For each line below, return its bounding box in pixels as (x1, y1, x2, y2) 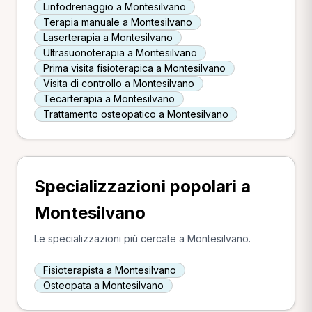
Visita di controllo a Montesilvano (43, 77, 194, 89)
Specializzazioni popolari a (34, 176, 251, 196)
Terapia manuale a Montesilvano (43, 16, 192, 28)
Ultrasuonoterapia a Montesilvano (43, 47, 197, 58)
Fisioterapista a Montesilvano (43, 264, 176, 276)
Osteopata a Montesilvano (43, 279, 164, 291)
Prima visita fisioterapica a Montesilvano (43, 62, 226, 74)
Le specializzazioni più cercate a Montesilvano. (34, 233, 251, 244)
